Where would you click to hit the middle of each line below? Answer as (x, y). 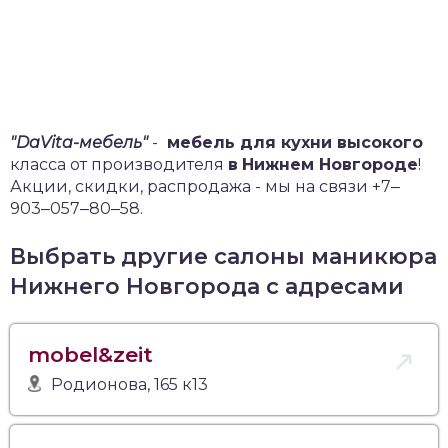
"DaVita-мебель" (79, 142)
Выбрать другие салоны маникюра (223, 256)
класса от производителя (119, 164)
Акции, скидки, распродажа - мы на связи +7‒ (205, 186)
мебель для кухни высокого (292, 142)
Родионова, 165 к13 (130, 384)
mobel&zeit (90, 354)
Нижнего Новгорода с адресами (207, 286)
